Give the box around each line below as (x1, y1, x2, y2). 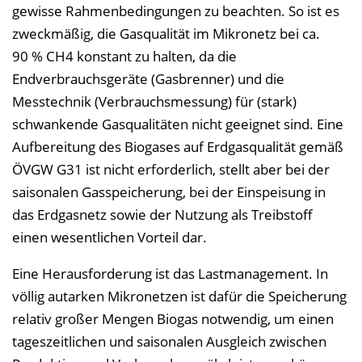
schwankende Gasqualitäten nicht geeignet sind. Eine (12, 115, 343, 133)
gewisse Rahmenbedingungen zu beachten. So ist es (12, 2, 339, 20)
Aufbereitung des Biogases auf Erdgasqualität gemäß (12, 137, 343, 156)
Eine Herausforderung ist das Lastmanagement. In (12, 264, 328, 283)
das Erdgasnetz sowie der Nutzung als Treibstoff (12, 205, 313, 224)
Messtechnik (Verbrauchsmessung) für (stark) (12, 92, 297, 111)
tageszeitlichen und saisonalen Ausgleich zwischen (12, 332, 326, 351)
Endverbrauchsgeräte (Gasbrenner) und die (12, 69, 284, 88)
